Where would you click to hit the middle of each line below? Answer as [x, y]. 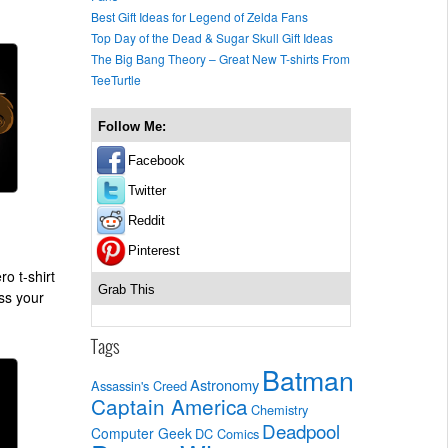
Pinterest [154, 250]
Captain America [169, 405]
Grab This [126, 289]
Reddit [146, 220]
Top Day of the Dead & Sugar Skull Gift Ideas [212, 37]
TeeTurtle [116, 79]
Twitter [147, 190]
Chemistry [279, 409]
